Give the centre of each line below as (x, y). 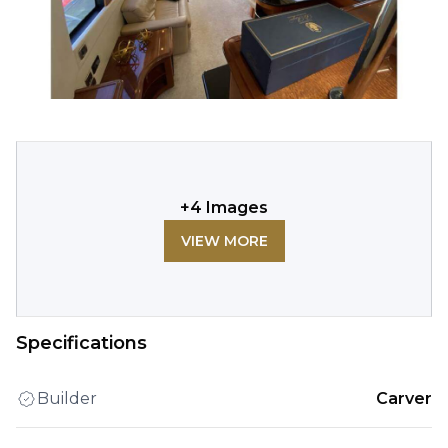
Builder (67, 398)
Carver (404, 398)
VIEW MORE (224, 241)
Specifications (81, 343)
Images (235, 207)
